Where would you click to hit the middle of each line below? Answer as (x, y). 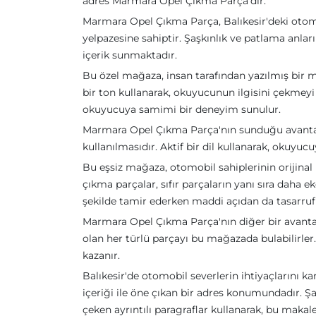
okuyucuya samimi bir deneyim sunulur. (182, 109)
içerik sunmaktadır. (130, 55)
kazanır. (101, 255)
